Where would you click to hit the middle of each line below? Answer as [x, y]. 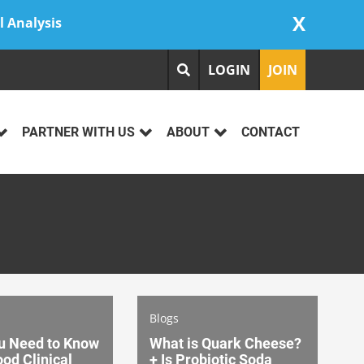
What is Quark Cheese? [225, 343]
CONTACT [271, 132]
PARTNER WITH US [78, 132]
